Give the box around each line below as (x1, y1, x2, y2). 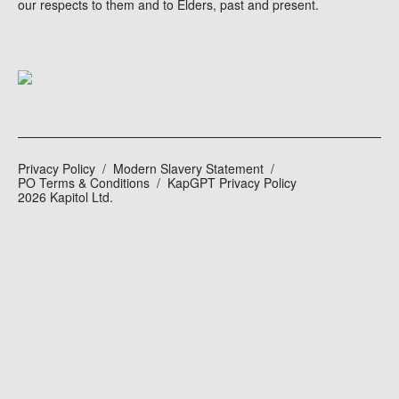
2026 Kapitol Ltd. (18, 188, 113, 206)
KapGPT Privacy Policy (167, 174, 297, 191)
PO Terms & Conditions (18, 174, 150, 191)
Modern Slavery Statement (113, 159, 264, 177)
